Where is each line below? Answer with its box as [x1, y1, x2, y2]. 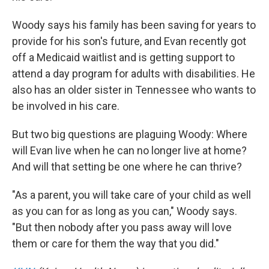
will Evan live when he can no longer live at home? [12, 144, 247, 157]
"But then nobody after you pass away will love [12, 221, 232, 234]
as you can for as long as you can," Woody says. [12, 205, 237, 217]
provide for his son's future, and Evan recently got [12, 35, 246, 47]
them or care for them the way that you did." [12, 237, 219, 250]
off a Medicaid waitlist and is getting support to [12, 51, 235, 64]
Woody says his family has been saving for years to [12, 19, 256, 31]
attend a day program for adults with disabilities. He [12, 67, 255, 80]
